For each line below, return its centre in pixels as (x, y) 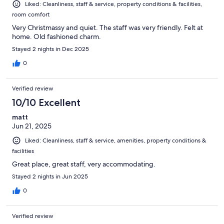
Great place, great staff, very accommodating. (84, 164)
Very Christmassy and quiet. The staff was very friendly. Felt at (107, 27)
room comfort (31, 14)
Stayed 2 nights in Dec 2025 (50, 49)
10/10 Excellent (46, 102)
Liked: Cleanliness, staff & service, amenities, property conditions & (116, 140)
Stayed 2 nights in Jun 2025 (50, 176)
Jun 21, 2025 (32, 126)
